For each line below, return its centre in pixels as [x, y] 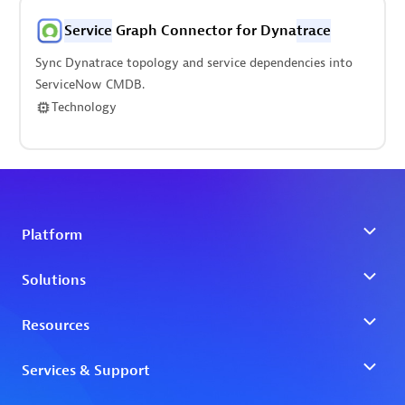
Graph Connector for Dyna [204, 31]
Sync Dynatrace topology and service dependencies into [193, 63]
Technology [84, 107]
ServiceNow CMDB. [89, 85]
